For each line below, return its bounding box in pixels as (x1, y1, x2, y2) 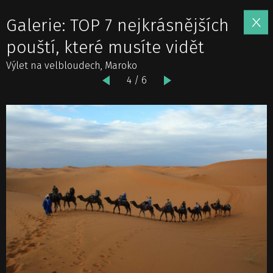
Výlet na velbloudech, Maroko (6, 60, 137, 71)
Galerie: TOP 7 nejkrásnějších (6, 15, 229, 35)
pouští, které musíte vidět (6, 37, 204, 57)
